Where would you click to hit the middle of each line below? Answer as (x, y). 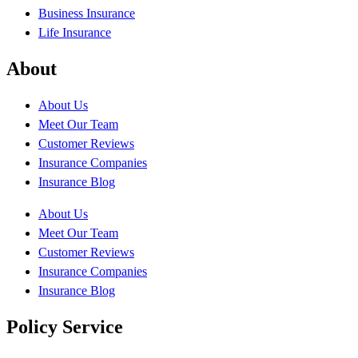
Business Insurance (87, 14)
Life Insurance (75, 33)
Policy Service (65, 327)
